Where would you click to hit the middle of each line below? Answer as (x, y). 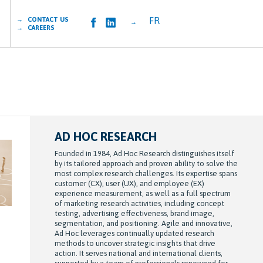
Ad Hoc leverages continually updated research (134, 233)
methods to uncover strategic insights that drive (135, 243)
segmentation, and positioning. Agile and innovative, (143, 223)
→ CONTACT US (47, 19)
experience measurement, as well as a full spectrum (142, 193)
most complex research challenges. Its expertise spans (146, 173)
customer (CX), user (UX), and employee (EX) (129, 183)
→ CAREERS (40, 28)
